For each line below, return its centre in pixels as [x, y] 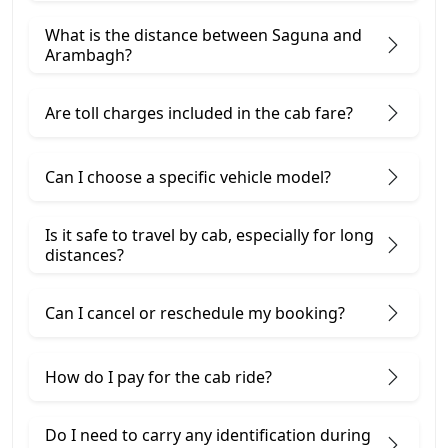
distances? [84, 254]
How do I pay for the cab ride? [158, 376]
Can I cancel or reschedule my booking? [195, 312]
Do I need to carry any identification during [208, 434]
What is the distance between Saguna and [203, 34]
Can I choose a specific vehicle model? [188, 176]
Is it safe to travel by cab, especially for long [209, 234]
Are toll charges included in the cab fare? [199, 112]
